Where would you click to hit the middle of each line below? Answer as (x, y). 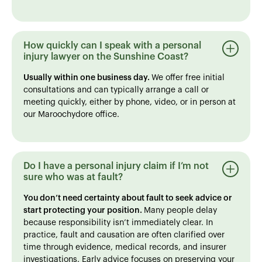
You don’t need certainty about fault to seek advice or (128, 198)
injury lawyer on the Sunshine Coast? (106, 56)
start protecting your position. (84, 210)
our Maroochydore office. (71, 114)
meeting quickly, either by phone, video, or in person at (130, 102)
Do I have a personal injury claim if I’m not (116, 166)
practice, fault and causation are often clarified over (124, 235)
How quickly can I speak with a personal (112, 45)
